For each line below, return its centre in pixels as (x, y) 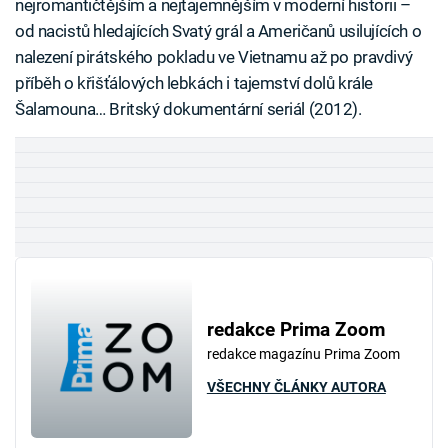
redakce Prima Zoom (295, 330)
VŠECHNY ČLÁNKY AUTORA (296, 386)
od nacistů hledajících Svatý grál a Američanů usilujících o (218, 31)
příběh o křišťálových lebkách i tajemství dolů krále (194, 83)
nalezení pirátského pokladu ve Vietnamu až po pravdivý (214, 57)
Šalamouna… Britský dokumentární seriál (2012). (188, 109)
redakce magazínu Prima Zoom (303, 354)
